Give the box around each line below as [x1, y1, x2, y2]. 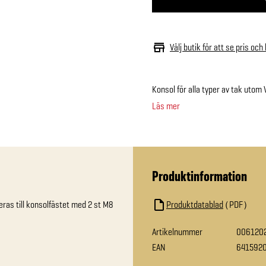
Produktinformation [152, 167, 247, 185]
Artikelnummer [152, 226, 202, 238]
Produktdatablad [166, 198, 223, 211]
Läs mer [152, 100, 180, 112]
